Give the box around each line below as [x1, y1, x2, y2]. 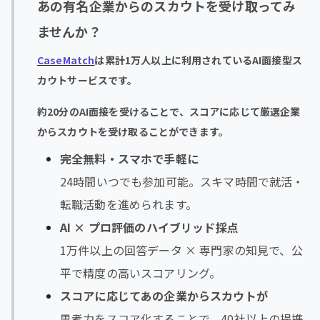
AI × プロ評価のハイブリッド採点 [60, 218, 239, 236]
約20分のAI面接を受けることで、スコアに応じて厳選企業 [37, 104, 301, 119]
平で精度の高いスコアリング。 [60, 264, 221, 281]
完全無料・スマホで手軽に [60, 149, 199, 167]
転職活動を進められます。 [60, 195, 197, 213]
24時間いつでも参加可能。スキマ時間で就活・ [60, 172, 304, 190]
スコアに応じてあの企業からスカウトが [60, 286, 268, 304]
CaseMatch [37, 52, 95, 67]
